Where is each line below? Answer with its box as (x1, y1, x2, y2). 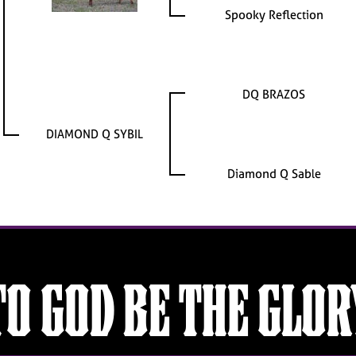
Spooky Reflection (224, 6, 323, 23)
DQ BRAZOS (242, 85, 305, 103)
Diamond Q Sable (226, 164, 321, 182)
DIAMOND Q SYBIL (45, 125, 143, 142)
